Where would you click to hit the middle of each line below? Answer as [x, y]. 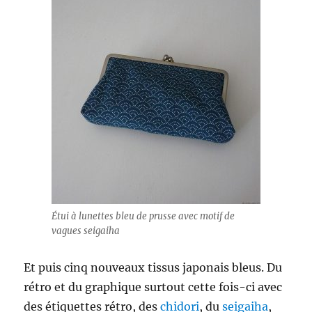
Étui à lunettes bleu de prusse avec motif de [143, 217]
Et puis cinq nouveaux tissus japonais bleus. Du [153, 268]
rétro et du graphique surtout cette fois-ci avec [153, 287]
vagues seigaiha [86, 231]
